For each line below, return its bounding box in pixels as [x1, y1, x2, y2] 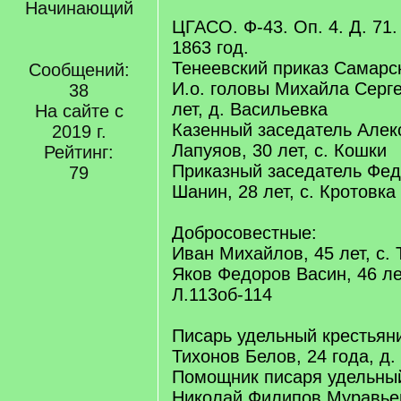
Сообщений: [28, 60, 130, 80]
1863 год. [172, 38, 249, 57]
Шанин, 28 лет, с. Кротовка [172, 182, 396, 201]
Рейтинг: [44, 142, 114, 162]
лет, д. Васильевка [172, 99, 328, 119]
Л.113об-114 [172, 285, 272, 304]
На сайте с [34, 101, 124, 121]
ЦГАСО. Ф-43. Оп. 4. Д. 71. [172, 17, 397, 37]
